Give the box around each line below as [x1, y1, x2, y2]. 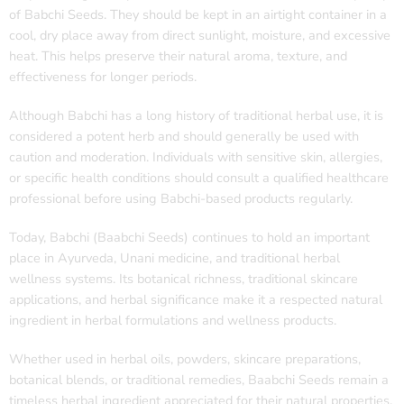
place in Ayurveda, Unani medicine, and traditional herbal [9, 249, 340, 268]
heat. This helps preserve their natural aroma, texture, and [9, 47, 347, 66]
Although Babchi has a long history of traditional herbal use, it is [9, 106, 383, 125]
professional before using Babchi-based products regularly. [9, 189, 353, 208]
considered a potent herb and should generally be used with [9, 127, 359, 146]
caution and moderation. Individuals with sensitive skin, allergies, [9, 148, 382, 167]
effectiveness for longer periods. [9, 68, 197, 87]
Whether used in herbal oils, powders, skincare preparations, [9, 350, 361, 369]
